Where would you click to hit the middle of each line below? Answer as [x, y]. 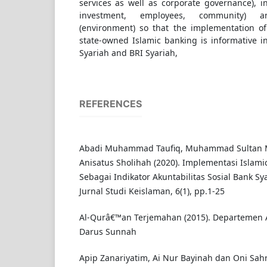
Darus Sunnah [108, 232]
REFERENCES [110, 104]
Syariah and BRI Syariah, [128, 53]
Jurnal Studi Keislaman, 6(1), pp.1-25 [152, 191]
